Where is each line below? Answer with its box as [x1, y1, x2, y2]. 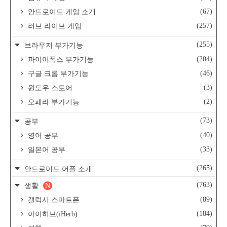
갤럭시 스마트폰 [26, 196, 80, 204]
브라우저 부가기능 [22, 42, 83, 50]
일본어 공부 [26, 146, 65, 154]
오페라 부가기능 [26, 98, 80, 106]
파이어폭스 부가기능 [26, 56, 94, 64]
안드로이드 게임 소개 [26, 8, 96, 16]
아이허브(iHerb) [26, 210, 78, 218]
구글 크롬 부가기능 [26, 70, 89, 78]
